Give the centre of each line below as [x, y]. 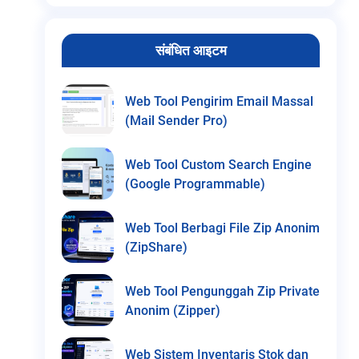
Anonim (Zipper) [173, 310]
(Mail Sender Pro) [176, 120]
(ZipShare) [156, 247]
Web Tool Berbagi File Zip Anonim [222, 228]
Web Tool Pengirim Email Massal [219, 101]
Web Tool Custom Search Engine [218, 164]
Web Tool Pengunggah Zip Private [222, 291]
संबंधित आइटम [191, 50]
